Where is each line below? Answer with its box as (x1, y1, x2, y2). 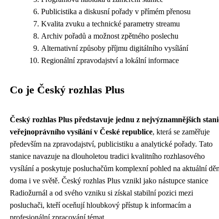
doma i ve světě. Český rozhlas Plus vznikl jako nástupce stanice (10, 176, 208, 185)
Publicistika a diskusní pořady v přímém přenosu (41, 7, 191, 16)
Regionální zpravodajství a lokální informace (41, 56, 179, 65)
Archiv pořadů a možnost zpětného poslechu (41, 32, 178, 40)
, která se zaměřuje (153, 128, 210, 136)
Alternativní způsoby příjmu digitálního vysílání (41, 44, 188, 52)
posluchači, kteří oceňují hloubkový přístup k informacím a (10, 201, 191, 209)
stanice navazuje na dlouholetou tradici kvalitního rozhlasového (10, 152, 205, 160)
